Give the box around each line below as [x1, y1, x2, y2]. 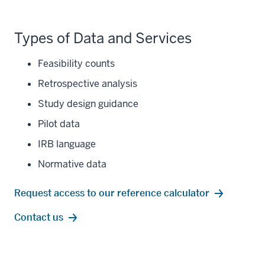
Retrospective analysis [38, 77, 137, 90]
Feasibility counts [38, 57, 115, 70]
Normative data [38, 158, 106, 170]
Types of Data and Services [14, 29, 192, 47]
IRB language [38, 138, 96, 150]
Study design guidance [38, 98, 138, 110]
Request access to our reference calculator [14, 187, 209, 199]
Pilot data [38, 118, 80, 130]
